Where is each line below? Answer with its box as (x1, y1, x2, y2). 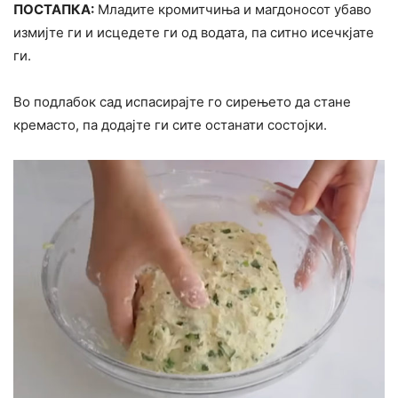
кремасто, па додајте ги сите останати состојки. (13, 116, 327, 134)
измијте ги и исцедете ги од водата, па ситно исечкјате (13, 24, 374, 42)
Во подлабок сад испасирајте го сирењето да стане (13, 93, 351, 111)
